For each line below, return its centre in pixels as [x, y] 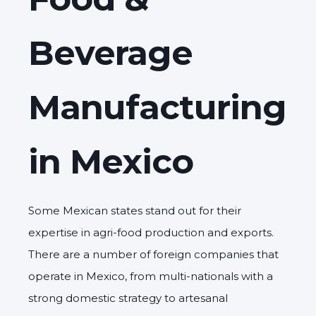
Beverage [110, 53]
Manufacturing [157, 108]
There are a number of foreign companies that [153, 255]
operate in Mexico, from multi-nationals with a [151, 276]
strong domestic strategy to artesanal [128, 298]
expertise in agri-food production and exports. [151, 233]
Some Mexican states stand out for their [135, 211]
